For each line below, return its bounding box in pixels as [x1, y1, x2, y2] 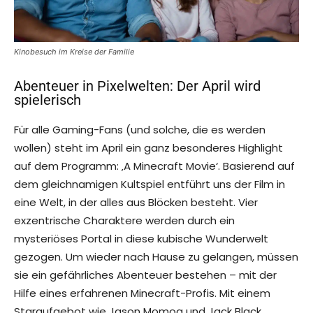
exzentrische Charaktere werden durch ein [14, 213, 235, 228]
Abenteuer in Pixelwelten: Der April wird [14, 78, 261, 95]
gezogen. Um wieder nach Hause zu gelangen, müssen [14, 249, 298, 265]
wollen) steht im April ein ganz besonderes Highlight [14, 140, 283, 156]
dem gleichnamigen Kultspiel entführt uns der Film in [14, 177, 285, 192]
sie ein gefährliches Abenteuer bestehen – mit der [14, 268, 277, 283]
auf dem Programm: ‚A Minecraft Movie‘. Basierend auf [14, 159, 295, 174]
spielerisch [14, 92, 81, 109]
